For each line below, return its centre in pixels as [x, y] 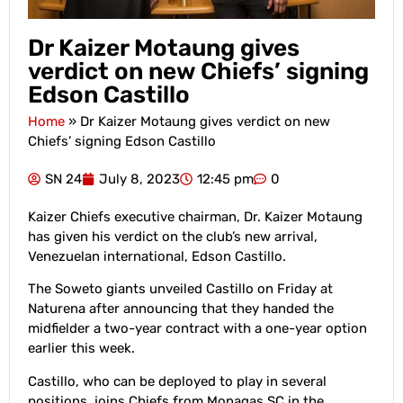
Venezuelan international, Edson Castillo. [157, 256]
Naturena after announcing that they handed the [181, 309]
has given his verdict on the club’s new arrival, [173, 237]
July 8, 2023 [139, 179]
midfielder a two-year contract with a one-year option [197, 329]
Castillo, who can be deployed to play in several [177, 381]
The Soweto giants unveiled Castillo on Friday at [180, 289]
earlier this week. [83, 349]
